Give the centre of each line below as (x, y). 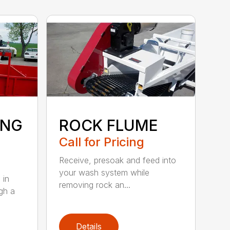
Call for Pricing (102, 142)
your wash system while (104, 173)
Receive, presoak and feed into (118, 160)
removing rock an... (95, 185)
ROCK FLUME (109, 126)
